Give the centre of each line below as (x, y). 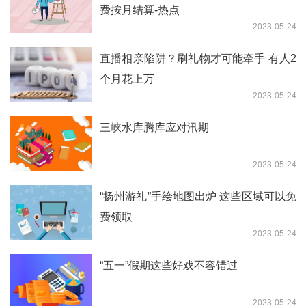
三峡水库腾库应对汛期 (154, 127)
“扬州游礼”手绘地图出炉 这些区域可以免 (198, 196)
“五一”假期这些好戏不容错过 (169, 265)
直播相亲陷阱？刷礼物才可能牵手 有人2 (198, 58)
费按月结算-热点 (140, 10)
